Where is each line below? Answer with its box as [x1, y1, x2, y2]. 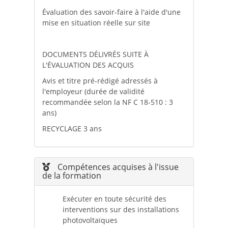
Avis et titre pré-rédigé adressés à [42, 76, 158, 86]
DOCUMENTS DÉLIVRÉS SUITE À [42, 49, 149, 60]
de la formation [42, 170, 101, 182]
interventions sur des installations [62, 205, 179, 215]
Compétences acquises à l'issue [55, 161, 179, 173]
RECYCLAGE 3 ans [42, 124, 102, 134]
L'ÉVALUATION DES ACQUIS [42, 60, 134, 70]
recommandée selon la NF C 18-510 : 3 [42, 97, 173, 107]
